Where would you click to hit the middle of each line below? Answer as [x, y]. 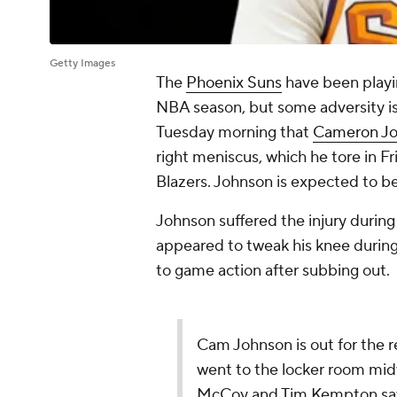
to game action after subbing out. [275, 271]
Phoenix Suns [234, 83]
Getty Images [82, 64]
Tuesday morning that [234, 133]
